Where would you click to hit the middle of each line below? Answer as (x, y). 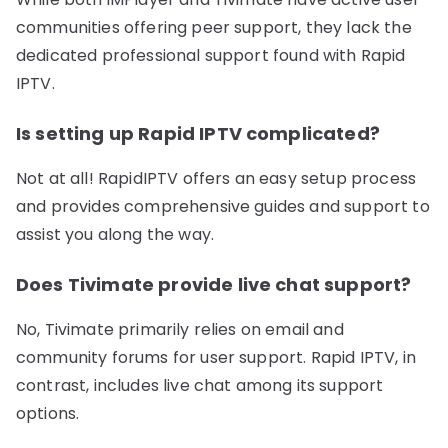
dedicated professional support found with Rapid (211, 56)
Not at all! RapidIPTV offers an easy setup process (216, 179)
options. (48, 414)
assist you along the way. (115, 235)
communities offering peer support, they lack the (214, 28)
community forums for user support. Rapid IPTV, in (216, 358)
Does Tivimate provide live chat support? (214, 285)
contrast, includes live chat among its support (200, 386)
